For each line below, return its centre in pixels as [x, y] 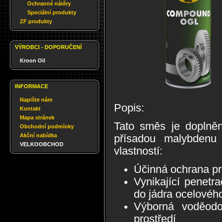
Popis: [129, 108]
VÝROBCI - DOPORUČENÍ [48, 47]
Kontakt [30, 109]
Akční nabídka [38, 135]
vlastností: [138, 151]
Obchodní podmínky [47, 126]
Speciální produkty [52, 12]
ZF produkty [36, 21]
